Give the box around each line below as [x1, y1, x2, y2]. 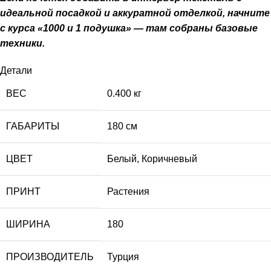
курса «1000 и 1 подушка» [8, 23, 131, 33]
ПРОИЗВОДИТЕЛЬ [6, 252, 94, 262]
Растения [107, 186, 149, 197]
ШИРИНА [6, 219, 50, 229]
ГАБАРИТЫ [6, 121, 59, 131]
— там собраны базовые [131, 23, 258, 33]
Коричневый [142, 154, 197, 164]
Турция [107, 252, 139, 262]
